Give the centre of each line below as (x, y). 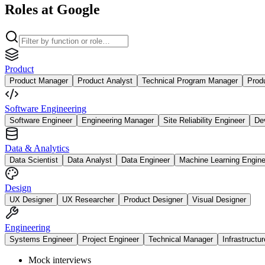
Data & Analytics (37, 148)
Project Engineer (111, 239)
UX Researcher (88, 199)
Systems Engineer (41, 239)
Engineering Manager (118, 120)
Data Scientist (34, 160)
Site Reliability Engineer (204, 120)
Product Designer (153, 199)
